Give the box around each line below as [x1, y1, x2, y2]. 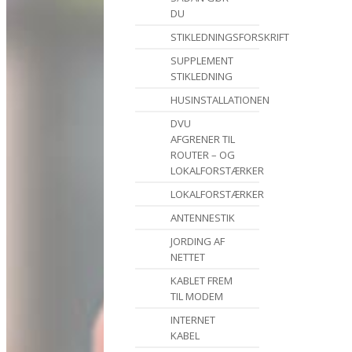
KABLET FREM [170, 273, 233, 288]
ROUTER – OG [170, 148, 235, 162]
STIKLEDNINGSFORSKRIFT [170, 30, 289, 44]
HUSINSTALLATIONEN [170, 93, 269, 107]
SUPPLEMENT [170, 53, 233, 68]
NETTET [170, 250, 205, 264]
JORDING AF [170, 234, 225, 248]
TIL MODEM [170, 289, 223, 303]
